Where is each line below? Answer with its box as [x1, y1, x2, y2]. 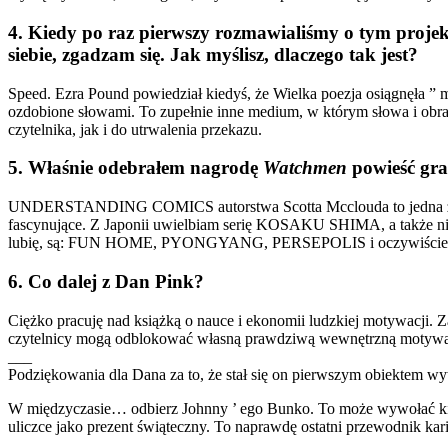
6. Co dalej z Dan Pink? [8, 270, 204, 292]
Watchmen [263, 157, 347, 179]
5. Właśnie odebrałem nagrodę [8, 157, 263, 179]
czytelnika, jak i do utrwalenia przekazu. [8, 120, 262, 138]
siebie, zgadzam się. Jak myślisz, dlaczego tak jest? [8, 44, 418, 65]
